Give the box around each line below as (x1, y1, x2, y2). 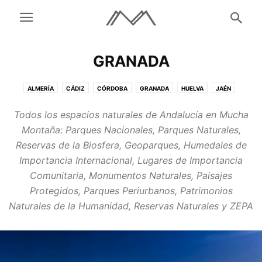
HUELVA (181, 85, 204, 92)
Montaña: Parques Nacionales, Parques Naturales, (21, 124, 241, 136)
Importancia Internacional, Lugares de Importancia (19, 154, 243, 166)
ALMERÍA (27, 85, 54, 92)
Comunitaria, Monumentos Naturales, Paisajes (30, 170, 232, 181)
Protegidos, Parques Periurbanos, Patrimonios (29, 185, 233, 196)
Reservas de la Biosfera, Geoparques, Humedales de (15, 139, 247, 151)
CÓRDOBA (96, 85, 127, 92)
